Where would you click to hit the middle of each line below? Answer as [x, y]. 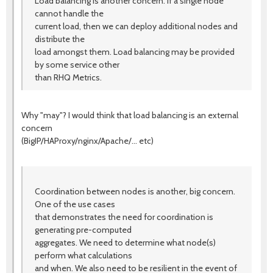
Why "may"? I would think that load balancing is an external [130, 115]
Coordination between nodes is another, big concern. [135, 191]
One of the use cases [75, 204]
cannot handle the [69, 13]
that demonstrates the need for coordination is [124, 217]
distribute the [60, 39]
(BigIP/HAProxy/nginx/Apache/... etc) [87, 141]
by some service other [77, 65]
